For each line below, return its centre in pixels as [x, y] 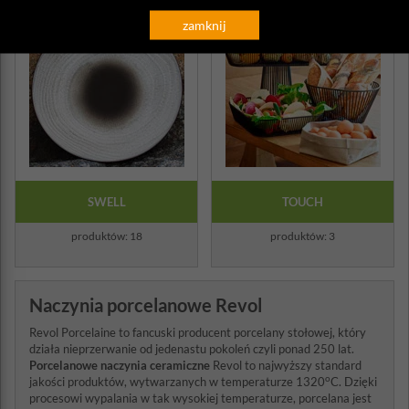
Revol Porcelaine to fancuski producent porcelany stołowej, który [198, 332]
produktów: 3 [303, 236]
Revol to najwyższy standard [286, 365]
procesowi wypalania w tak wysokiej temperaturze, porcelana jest [200, 398]
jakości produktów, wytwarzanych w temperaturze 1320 [177, 382]
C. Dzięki [354, 382]
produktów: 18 [106, 236]
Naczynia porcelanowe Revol [146, 305]
